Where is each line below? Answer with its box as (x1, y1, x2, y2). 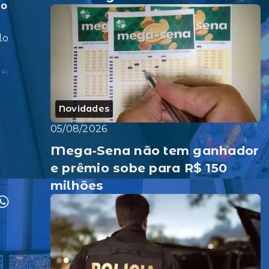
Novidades (59, 103, 110, 114)
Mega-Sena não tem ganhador (50, 142, 259, 158)
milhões (50, 177, 104, 193)
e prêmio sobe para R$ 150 (50, 160, 227, 175)
